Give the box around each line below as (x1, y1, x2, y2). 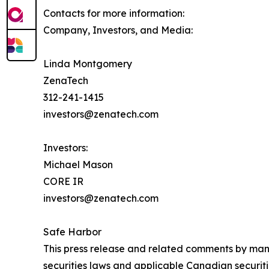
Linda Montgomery (43, 58, 132, 70)
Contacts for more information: (43, 7, 184, 20)
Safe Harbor (43, 226, 101, 238)
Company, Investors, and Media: (43, 24, 193, 37)
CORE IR (43, 175, 83, 188)
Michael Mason (43, 159, 113, 171)
